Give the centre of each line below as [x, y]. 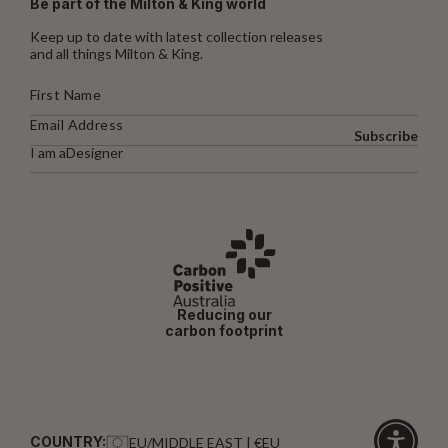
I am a [48, 152]
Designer [94, 152]
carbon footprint [224, 330]
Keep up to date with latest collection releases [176, 36]
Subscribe [386, 135]
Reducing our [224, 314]
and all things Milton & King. [116, 53]
